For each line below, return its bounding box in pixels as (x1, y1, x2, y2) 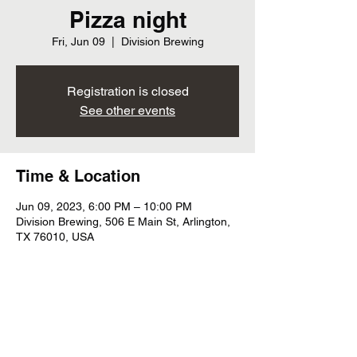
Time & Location (16, 167, 140, 186)
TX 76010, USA (16, 230, 94, 243)
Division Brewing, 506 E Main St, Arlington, (16, 215, 230, 228)
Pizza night (69, 6, 186, 33)
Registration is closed (66, 84, 189, 99)
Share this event (16, 316, 139, 335)
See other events (80, 103, 175, 118)
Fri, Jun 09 (51, 35, 105, 48)
